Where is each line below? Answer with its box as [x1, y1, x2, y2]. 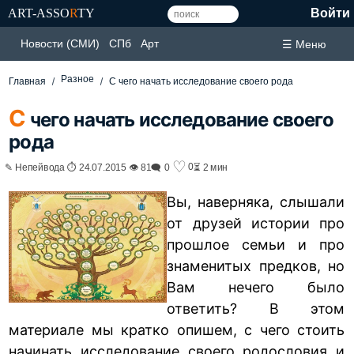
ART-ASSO [8, 6, 70, 20]
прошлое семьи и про [167, 235, 345, 253]
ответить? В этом [167, 299, 345, 317]
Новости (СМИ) [21, 37, 100, 50]
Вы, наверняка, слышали [167, 193, 345, 210]
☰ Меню [282, 37, 326, 51]
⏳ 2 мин [193, 161, 228, 172]
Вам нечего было [167, 278, 345, 296]
